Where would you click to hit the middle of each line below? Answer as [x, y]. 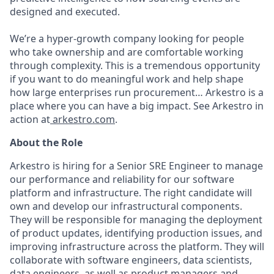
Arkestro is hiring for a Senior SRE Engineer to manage [136, 166]
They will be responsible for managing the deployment [136, 220]
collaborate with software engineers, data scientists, [131, 260]
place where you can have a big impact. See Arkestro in [137, 106]
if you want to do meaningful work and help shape [127, 79]
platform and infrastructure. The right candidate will [131, 193]
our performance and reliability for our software [122, 179]
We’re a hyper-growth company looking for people [127, 39]
